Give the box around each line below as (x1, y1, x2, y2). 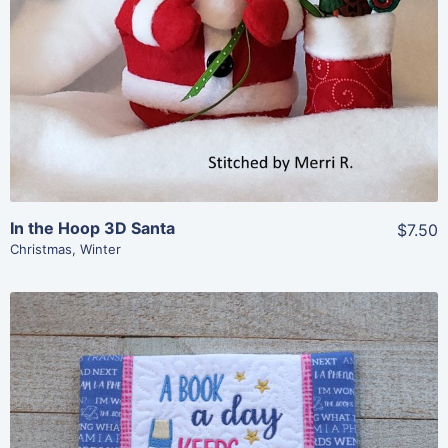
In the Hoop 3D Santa (10, 218, 175, 239)
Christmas (10, 241, 72, 258)
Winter (80, 241, 121, 258)
